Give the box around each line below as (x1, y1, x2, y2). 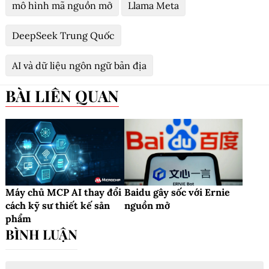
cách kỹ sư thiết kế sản (5, 199, 110, 211)
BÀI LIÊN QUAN (16, 85, 119, 106)
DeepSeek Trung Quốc (12, 29, 115, 41)
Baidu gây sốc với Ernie (124, 186, 230, 198)
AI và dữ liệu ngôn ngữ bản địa (12, 59, 147, 71)
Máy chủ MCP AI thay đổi (5, 186, 121, 198)
